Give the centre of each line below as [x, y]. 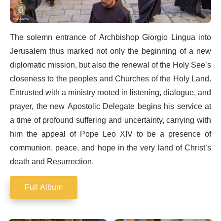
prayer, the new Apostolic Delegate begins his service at [110, 106]
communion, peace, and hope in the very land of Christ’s [110, 148]
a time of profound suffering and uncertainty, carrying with [110, 120]
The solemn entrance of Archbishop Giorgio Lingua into [110, 37]
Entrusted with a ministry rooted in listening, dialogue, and [110, 92]
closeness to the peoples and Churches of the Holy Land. [110, 79]
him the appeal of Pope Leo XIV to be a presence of [110, 134]
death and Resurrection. [52, 162]
